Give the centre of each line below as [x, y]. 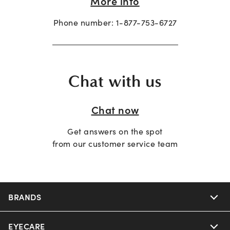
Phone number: [84, 22]
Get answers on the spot [115, 131]
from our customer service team [115, 143]
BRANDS [25, 197]
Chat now [115, 110]
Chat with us [115, 81]
